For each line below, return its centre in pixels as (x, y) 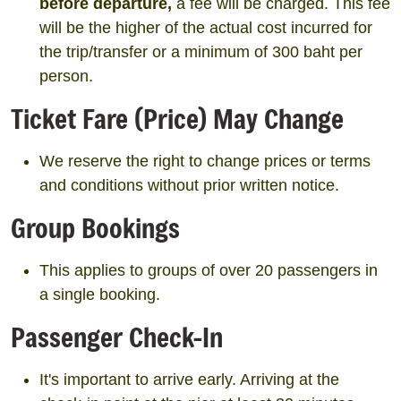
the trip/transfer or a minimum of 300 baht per (201, 52)
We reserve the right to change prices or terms (205, 161)
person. (66, 76)
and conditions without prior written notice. (189, 185)
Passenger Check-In (117, 337)
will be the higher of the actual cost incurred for (206, 28)
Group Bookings (95, 228)
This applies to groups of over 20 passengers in (209, 270)
